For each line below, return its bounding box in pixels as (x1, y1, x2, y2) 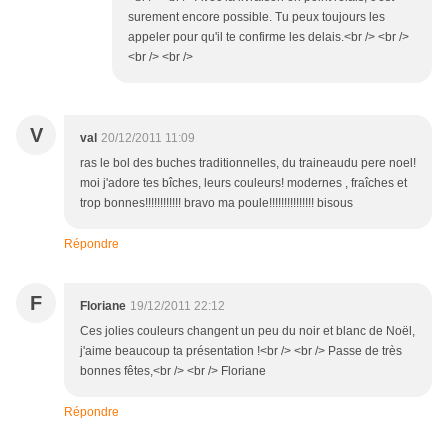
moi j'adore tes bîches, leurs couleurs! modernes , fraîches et (80, 176, 407, 191)
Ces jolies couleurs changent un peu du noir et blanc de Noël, (80, 324, 415, 339)
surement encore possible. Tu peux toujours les (128, 10, 385, 25)
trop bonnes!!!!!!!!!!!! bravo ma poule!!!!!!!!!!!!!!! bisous (80, 196, 353, 211)
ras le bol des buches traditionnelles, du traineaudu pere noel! (80, 156, 416, 171)
